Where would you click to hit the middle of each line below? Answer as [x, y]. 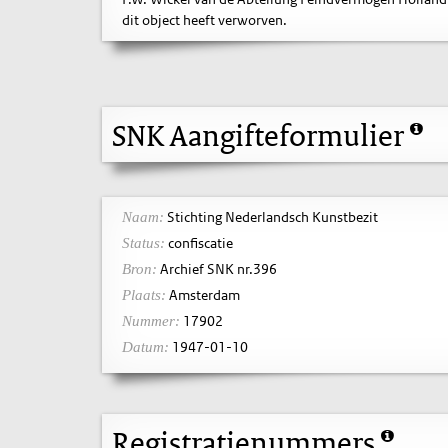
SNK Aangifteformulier [261, 134]
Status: [143, 242]
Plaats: [144, 294]
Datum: [145, 346]
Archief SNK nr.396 [217, 268]
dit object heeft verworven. [204, 19]
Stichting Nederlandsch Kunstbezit [271, 216]
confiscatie [199, 242]
